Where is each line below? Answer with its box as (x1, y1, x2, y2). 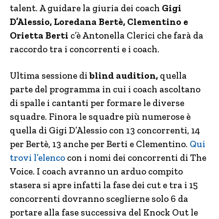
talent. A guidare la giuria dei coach (10, 2, 162, 14)
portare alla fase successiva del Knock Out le (10, 207, 198, 218)
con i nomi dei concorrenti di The (65, 152, 206, 163)
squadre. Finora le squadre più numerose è (10, 111, 191, 122)
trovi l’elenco (10, 152, 65, 163)
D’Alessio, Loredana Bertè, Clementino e (10, 16, 188, 27)
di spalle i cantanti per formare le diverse (10, 97, 184, 109)
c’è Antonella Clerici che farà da (70, 30, 203, 41)
